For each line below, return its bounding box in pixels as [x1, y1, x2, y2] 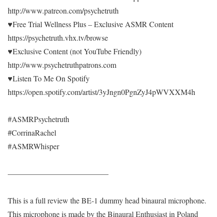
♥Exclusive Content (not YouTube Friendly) [8, 46, 141, 56]
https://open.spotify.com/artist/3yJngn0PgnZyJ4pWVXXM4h [8, 87, 195, 97]
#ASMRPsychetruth [8, 114, 69, 124]
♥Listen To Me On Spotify [8, 73, 90, 83]
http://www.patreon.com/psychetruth [8, 5, 119, 15]
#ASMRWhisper [8, 141, 59, 151]
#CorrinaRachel [8, 127, 56, 138]
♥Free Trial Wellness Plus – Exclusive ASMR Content [8, 19, 173, 29]
